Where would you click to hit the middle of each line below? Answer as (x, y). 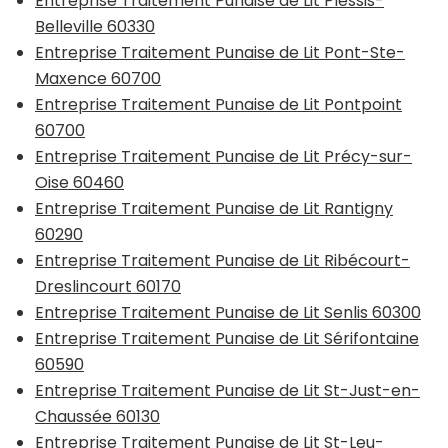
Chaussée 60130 (97, 416)
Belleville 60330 (95, 26)
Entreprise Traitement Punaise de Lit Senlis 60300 (228, 312)
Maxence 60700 (98, 78)
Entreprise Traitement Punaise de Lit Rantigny (214, 208)
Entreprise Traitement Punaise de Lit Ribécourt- (222, 260)
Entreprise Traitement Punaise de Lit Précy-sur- (223, 156)
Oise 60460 (79, 182)
